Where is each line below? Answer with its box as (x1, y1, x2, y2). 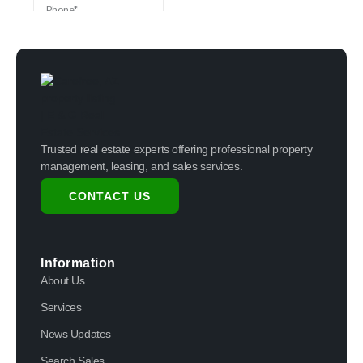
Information (41, 256, 116, 271)
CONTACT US (69, 190, 151, 203)
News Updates (41, 327, 111, 341)
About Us (41, 274, 85, 288)
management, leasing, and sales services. (41, 159, 243, 173)
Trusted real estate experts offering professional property (41, 142, 313, 156)
